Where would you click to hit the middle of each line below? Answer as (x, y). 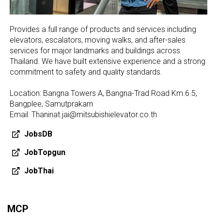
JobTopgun (45, 153)
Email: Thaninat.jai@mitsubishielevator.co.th (83, 115)
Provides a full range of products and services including (103, 30)
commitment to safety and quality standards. (86, 72)
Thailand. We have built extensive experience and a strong (108, 62)
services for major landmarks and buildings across (95, 51)
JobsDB (38, 134)
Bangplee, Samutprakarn (51, 104)
